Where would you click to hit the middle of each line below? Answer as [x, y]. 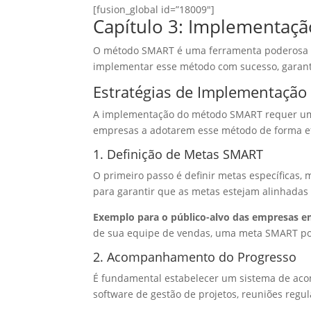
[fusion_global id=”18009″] [154, 10]
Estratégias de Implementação [200, 92]
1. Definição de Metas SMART [178, 154]
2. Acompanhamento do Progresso [195, 257]
